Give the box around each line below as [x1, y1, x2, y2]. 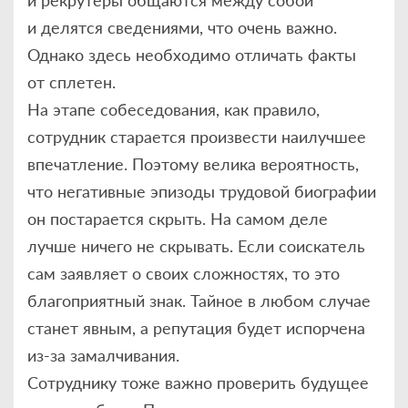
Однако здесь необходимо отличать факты [27, 44, 356, 65]
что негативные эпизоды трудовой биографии [27, 180, 376, 201]
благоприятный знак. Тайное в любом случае [27, 290, 371, 311]
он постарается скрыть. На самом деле [27, 208, 328, 229]
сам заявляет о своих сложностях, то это [27, 262, 340, 283]
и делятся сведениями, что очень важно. [27, 16, 337, 37]
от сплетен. [27, 71, 116, 92]
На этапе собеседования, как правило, [27, 98, 320, 119]
